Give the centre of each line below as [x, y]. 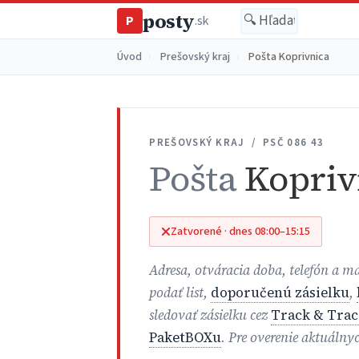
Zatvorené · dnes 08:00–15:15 [240, 232]
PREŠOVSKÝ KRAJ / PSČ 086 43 [237, 142]
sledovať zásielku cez [210, 315]
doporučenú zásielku [280, 292]
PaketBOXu [186, 337]
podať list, [180, 292]
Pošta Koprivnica [288, 56]
